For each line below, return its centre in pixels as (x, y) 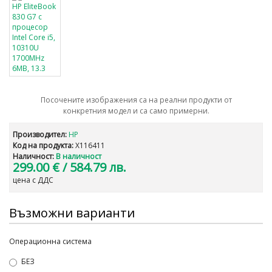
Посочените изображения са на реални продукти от (136, 100)
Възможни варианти (72, 213)
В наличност (79, 156)
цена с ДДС (33, 180)
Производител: (40, 134)
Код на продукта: (43, 145)
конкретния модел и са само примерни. (136, 111)
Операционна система (50, 241)
